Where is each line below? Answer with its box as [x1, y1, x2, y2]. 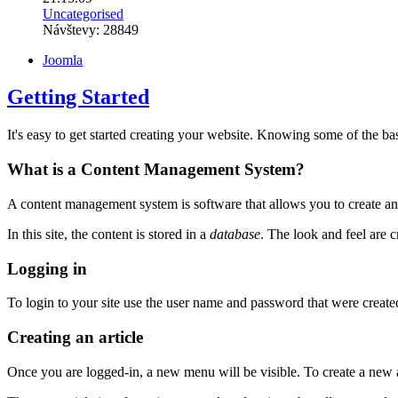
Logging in [7, 259, 87, 278]
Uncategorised [43, 5, 123, 21]
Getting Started [7, 85, 149, 109]
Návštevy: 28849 [43, 21, 139, 37]
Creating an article [7, 327, 143, 346]
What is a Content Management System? [7, 160, 305, 179]
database [210, 226, 260, 242]
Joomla [43, 52, 83, 68]
